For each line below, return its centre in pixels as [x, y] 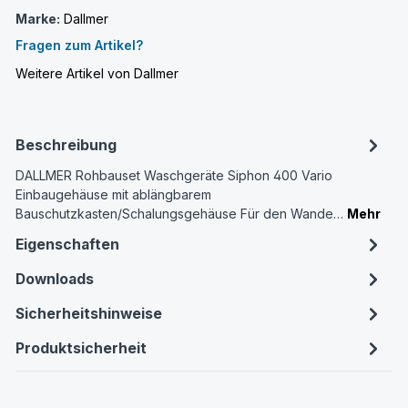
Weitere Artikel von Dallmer [97, 73]
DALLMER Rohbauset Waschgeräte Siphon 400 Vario [173, 175]
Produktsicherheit [81, 349]
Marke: [37, 18]
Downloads [54, 280]
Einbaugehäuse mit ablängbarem [113, 194]
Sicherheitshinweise [88, 314]
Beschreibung [66, 146]
